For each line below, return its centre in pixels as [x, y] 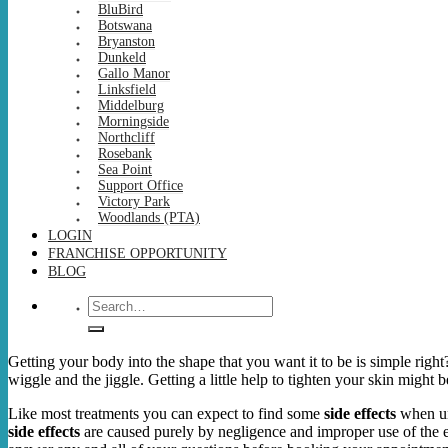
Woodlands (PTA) [149, 217]
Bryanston [126, 41]
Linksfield [127, 89]
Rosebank [125, 153]
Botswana [125, 25]
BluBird [120, 9]
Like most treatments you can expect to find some [166, 413]
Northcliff [126, 137]
